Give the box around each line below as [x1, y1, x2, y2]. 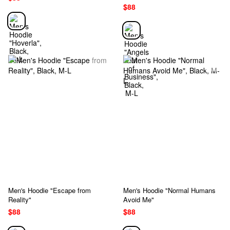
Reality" [8, 194, 31, 204]
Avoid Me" [123, 194, 154, 204]
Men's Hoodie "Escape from [8, 185, 91, 195]
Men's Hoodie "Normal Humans [123, 185, 216, 195]
